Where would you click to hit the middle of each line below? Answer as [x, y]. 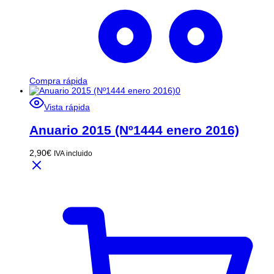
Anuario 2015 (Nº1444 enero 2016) [134, 130]
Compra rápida [58, 81]
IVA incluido [73, 154]
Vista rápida [67, 107]
